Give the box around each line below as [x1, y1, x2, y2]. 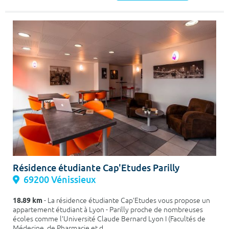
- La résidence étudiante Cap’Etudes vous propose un [42, 196, 210, 205]
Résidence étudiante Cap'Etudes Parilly [13, 162, 179, 174]
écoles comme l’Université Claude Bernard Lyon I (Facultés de [13, 215, 205, 224]
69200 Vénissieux [24, 174, 96, 186]
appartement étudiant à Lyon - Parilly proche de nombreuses [13, 205, 203, 215]
